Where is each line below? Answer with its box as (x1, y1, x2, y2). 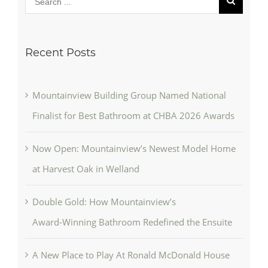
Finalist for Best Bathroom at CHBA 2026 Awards (32, 109, 234, 121)
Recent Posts (25, 45, 96, 59)
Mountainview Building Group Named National (32, 89, 226, 101)
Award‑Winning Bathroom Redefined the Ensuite (32, 215, 232, 228)
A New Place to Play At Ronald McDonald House (32, 248, 230, 261)
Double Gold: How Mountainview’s (32, 195, 176, 208)
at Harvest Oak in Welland (32, 162, 139, 175)
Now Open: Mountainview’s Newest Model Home (32, 142, 236, 154)
